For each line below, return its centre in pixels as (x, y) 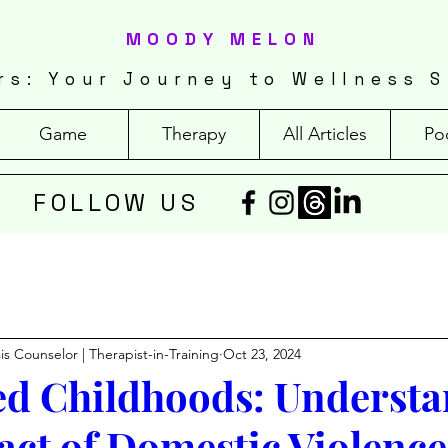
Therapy (194, 133)
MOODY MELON (223, 39)
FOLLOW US (116, 202)
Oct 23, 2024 (262, 354)
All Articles (325, 133)
